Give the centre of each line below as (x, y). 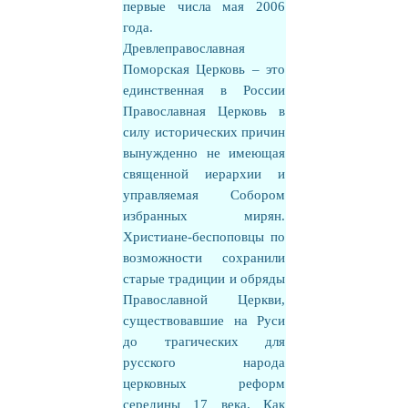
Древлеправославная (184, 48)
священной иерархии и (204, 174)
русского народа (204, 362)
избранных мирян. (204, 216)
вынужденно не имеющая (204, 153)
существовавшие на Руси (204, 321)
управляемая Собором (204, 195)
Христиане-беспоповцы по (204, 237)
